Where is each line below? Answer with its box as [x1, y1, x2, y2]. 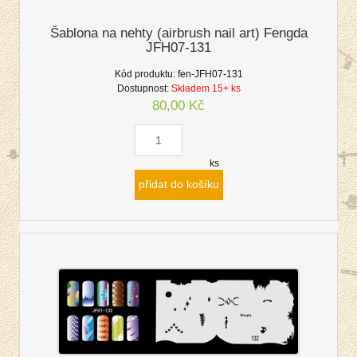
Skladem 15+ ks [171, 82, 241, 94]
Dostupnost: [116, 82, 169, 94]
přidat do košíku [138, 178, 219, 190]
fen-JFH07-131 [177, 68, 243, 80]
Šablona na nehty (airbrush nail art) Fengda [49, 25, 308, 41]
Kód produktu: [114, 68, 175, 80]
